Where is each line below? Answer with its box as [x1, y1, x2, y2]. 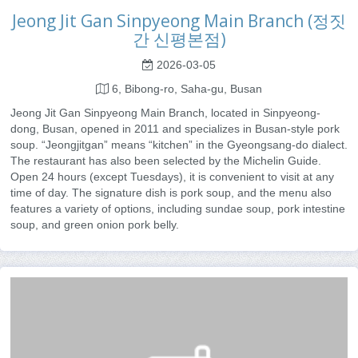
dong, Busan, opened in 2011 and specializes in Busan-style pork [10, 121, 340, 135]
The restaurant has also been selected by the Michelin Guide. [10, 153, 321, 167]
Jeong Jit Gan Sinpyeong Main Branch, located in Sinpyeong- [10, 105, 320, 119]
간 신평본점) [132, 27, 226, 50]
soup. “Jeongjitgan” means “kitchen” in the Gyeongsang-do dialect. [10, 137, 348, 151]
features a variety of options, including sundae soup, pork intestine [10, 201, 345, 215]
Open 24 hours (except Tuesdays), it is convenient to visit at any [10, 169, 334, 183]
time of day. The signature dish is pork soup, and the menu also [10, 185, 332, 199]
